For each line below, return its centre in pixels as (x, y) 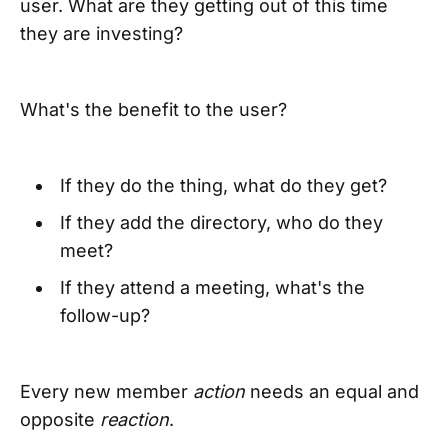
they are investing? (104, 33)
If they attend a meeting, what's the (212, 287)
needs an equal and (332, 391)
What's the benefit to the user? (156, 109)
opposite (60, 419)
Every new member (106, 391)
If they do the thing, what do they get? (225, 185)
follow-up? (107, 315)
